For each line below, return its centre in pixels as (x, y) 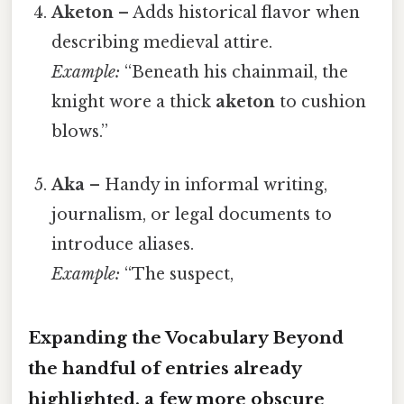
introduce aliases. (123, 245)
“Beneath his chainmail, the (234, 73)
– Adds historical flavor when (237, 13)
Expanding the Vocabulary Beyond (186, 338)
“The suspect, (177, 275)
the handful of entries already (165, 369)
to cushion (321, 102)
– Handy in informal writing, (207, 185)
